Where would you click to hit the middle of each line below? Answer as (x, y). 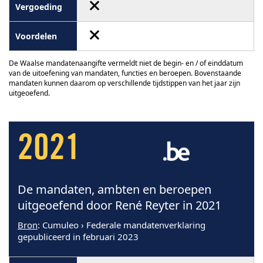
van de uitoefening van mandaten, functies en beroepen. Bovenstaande (125, 73)
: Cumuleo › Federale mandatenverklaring (122, 225)
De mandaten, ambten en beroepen (114, 189)
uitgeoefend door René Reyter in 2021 (119, 205)
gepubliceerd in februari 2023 (78, 236)
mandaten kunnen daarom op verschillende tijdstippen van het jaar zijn (124, 83)
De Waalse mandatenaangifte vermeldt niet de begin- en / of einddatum (126, 63)
